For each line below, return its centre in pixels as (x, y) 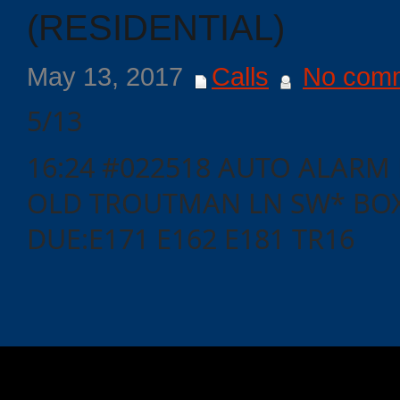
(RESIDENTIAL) (156, 27)
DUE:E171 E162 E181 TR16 (191, 238)
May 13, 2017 (108, 76)
